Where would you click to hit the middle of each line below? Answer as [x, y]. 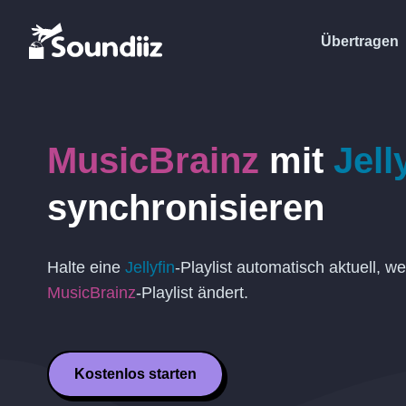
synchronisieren [186, 208]
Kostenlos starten [135, 374]
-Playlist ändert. [192, 293]
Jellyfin [150, 267]
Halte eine [86, 267]
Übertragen [360, 41]
